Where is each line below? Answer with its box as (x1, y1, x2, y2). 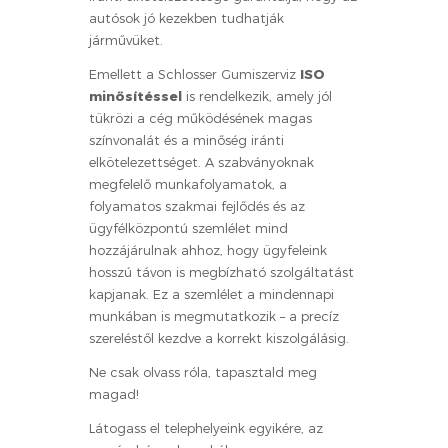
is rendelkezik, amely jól (182, 87, 332, 105)
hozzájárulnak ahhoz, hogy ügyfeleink (89, 241, 327, 259)
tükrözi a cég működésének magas (89, 109, 312, 127)
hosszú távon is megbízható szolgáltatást (89, 263, 354, 281)
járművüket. (89, 31, 163, 49)
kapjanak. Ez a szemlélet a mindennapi (89, 285, 334, 303)
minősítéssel (89, 87, 182, 105)
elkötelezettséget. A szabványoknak (89, 153, 314, 171)
